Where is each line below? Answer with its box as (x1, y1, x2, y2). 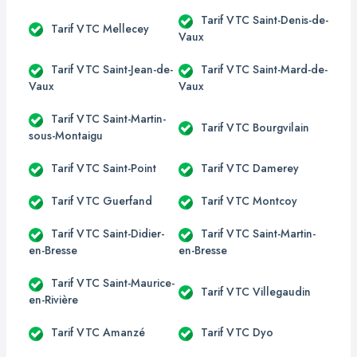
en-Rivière (29, 292, 78, 308)
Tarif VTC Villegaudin (201, 283, 311, 300)
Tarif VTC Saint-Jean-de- (51, 61, 173, 77)
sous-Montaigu (29, 127, 103, 143)
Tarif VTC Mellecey (51, 20, 149, 37)
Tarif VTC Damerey (201, 160, 299, 176)
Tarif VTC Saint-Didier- (51, 226, 164, 241)
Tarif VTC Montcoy (201, 193, 297, 209)
